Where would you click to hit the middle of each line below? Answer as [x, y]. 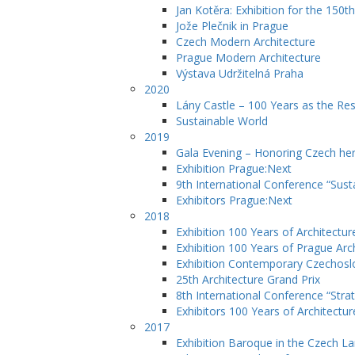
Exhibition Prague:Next [234, 168]
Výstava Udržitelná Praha [240, 73]
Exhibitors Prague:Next [234, 200]
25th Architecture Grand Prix [248, 279]
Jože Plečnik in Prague [232, 26]
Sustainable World [222, 121]
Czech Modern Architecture [246, 42]
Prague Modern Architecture [248, 57]
